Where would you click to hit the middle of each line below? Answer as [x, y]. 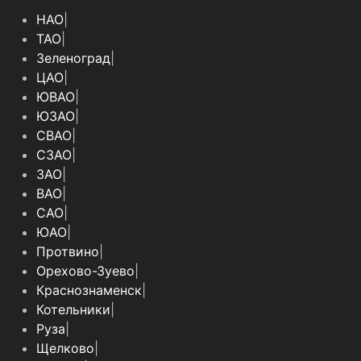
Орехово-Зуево [85, 271]
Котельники [73, 310]
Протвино [68, 252]
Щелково [65, 349]
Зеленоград [73, 58]
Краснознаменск [89, 290]
